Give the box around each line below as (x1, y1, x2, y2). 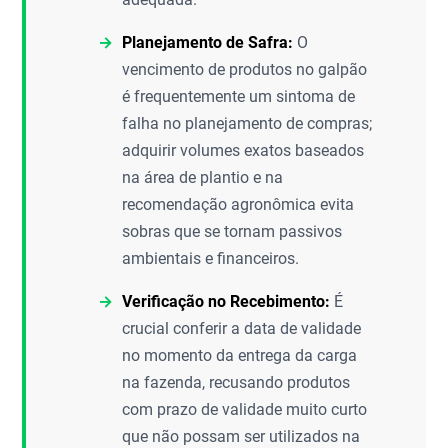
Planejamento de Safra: (122, 33, 294, 52)
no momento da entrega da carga (122, 346, 358, 365)
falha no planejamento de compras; (122, 114, 373, 133)
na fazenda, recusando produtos (122, 373, 351, 392)
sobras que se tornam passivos (122, 222, 343, 241)
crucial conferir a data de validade (122, 319, 362, 338)
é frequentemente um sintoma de (122, 87, 356, 106)
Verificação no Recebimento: (122, 292, 331, 311)
